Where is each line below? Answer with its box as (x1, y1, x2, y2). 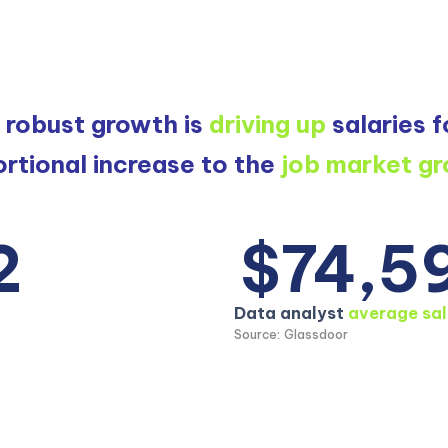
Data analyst (234, 303, 348, 324)
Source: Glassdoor (234, 327, 349, 343)
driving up (208, 109, 326, 140)
